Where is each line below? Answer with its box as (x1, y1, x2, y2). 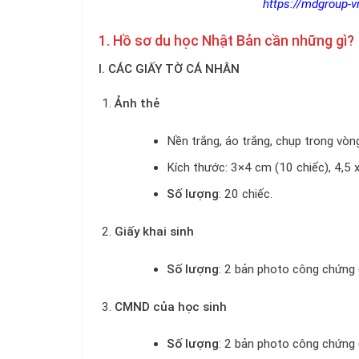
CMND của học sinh (114, 299, 227, 314)
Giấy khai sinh (114, 224, 194, 240)
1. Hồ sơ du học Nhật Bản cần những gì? (99, 31, 354, 49)
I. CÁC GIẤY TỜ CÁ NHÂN (99, 61, 240, 76)
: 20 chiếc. (219, 187, 273, 202)
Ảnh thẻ (114, 96, 159, 111)
